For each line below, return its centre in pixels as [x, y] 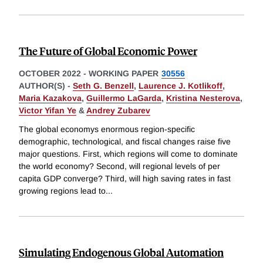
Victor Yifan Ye [48, 111]
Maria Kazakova [50, 98]
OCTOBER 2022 [50, 74]
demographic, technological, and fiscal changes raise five [125, 141]
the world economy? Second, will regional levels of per [119, 166]
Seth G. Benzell [103, 86]
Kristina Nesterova [203, 98]
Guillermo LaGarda [124, 98]
